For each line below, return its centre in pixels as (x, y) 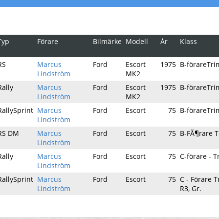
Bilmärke (107, 41)
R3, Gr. (191, 188)
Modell (137, 41)
